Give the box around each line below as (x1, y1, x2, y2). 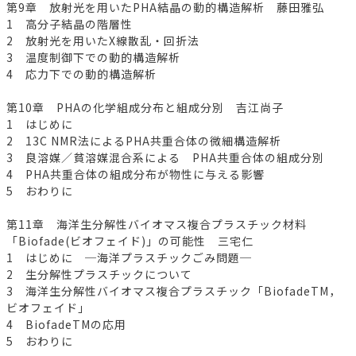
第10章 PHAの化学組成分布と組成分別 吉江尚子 (6, 99, 284, 116)
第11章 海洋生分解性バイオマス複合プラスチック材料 (6, 216, 307, 233)
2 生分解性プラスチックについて (6, 266, 192, 283)
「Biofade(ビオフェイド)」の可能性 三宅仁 (6, 233, 253, 250)
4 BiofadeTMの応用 (6, 316, 126, 333)
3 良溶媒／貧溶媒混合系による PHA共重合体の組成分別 (6, 149, 324, 166)
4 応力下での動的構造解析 (6, 66, 157, 83)
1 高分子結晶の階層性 (6, 16, 133, 33)
